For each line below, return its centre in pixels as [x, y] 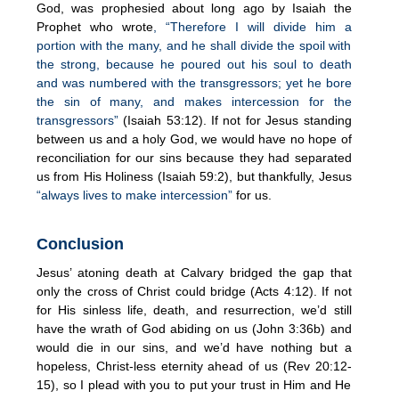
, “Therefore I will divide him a [252, 26]
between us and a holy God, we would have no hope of [194, 138]
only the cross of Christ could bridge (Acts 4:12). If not [194, 291]
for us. [252, 195]
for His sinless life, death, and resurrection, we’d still [194, 309]
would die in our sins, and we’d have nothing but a [194, 347]
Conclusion [80, 244]
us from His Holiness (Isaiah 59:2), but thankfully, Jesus [194, 176]
